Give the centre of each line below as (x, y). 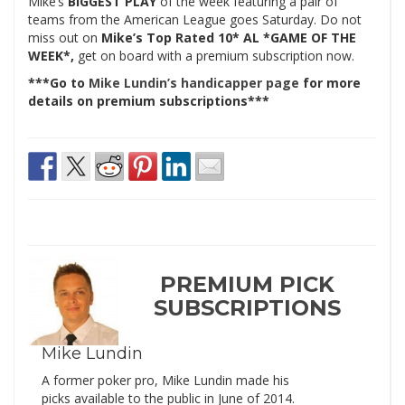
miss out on (65, 38)
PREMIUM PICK (247, 285)
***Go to (58, 83)
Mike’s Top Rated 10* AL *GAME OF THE (229, 38)
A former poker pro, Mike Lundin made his (165, 381)
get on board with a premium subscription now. (216, 56)
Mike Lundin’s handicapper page (194, 83)
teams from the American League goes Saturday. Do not (195, 20)
